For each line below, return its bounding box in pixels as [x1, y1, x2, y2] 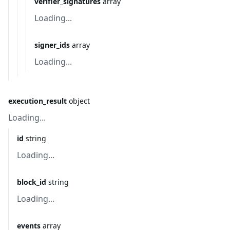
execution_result [8, 96, 67, 106]
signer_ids [34, 40, 70, 50]
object [69, 96, 90, 106]
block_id [17, 177, 46, 187]
